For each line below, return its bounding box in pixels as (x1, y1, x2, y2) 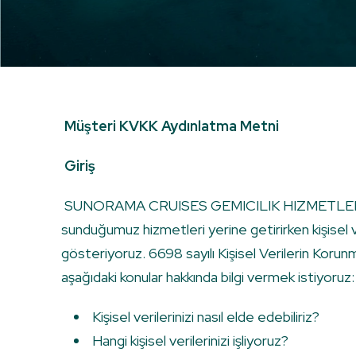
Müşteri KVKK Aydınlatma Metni (64, 117, 279, 136)
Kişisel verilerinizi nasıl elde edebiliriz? (89, 308, 319, 327)
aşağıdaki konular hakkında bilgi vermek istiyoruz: (61, 268, 354, 287)
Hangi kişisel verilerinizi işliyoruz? (89, 331, 288, 350)
